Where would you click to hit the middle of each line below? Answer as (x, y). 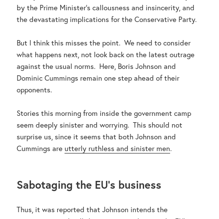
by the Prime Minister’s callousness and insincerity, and (106, 8)
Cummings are (41, 148)
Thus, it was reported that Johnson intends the (92, 209)
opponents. (34, 90)
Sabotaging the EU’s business (89, 185)
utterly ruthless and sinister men (118, 148)
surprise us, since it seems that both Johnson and (97, 137)
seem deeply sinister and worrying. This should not (100, 125)
